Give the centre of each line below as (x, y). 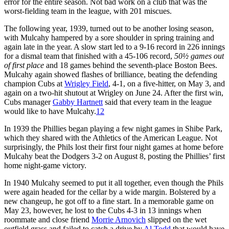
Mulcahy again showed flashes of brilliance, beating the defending (111, 74)
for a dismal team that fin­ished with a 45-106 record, (89, 56)
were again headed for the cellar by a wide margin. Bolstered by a (110, 192)
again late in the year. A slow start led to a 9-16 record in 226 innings (114, 47)
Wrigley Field (86, 83)
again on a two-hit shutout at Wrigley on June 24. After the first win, (114, 93)
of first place (25, 65)
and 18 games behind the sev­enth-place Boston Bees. (132, 65)
